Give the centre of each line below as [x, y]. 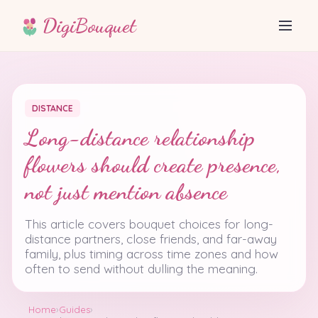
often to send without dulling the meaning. [141, 269]
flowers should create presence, [153, 165]
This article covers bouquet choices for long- [149, 224]
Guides [75, 309]
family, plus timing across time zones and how [152, 254]
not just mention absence [126, 192]
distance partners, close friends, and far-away [151, 239]
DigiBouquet [89, 26]
